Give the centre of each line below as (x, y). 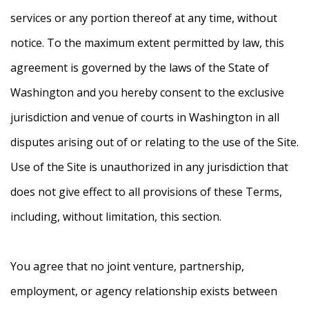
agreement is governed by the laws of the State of (140, 68)
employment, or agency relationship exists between (144, 291)
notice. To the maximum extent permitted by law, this (147, 43)
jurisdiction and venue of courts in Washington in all (145, 118)
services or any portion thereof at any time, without (144, 18)
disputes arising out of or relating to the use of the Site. (154, 142)
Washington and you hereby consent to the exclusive (147, 93)
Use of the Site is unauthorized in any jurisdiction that (149, 167)
